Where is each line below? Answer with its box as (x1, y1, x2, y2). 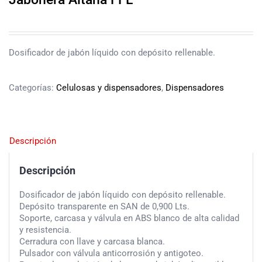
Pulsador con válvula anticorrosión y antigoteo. (19, 248, 204, 258)
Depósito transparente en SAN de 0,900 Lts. (19, 201, 189, 212)
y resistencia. (19, 225, 71, 235)
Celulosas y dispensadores (56, 82, 161, 94)
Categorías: (9, 82, 56, 94)
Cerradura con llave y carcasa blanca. (19, 236, 165, 247)
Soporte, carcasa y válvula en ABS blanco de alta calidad (19, 213, 239, 223)
